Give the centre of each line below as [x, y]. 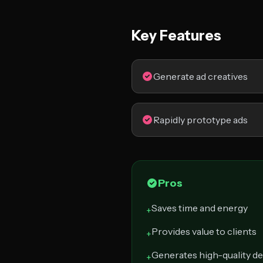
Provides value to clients [204, 231]
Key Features [176, 36]
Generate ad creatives [200, 76]
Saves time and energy [200, 208]
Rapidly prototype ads [200, 120]
